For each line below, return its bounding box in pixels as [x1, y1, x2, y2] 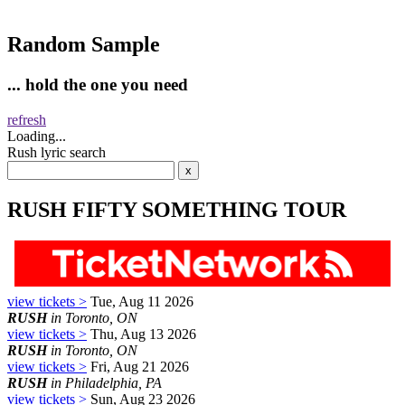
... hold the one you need [7, 75, 188, 94]
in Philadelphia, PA [47, 374, 162, 391]
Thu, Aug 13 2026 [87, 325, 196, 342]
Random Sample [7, 33, 160, 57]
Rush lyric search [7, 144, 106, 160]
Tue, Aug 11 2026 [87, 293, 193, 309]
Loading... [7, 127, 66, 144]
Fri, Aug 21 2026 [87, 358, 189, 374]
